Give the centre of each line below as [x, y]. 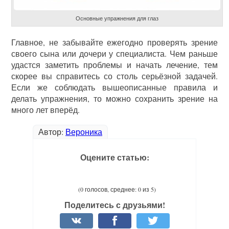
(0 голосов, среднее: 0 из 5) [117, 189]
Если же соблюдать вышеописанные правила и [114, 87]
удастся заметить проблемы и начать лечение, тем [114, 65]
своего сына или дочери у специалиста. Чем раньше [114, 54]
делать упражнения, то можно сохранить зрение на [114, 99]
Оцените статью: [114, 157]
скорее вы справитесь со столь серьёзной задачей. [114, 76]
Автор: [52, 132]
